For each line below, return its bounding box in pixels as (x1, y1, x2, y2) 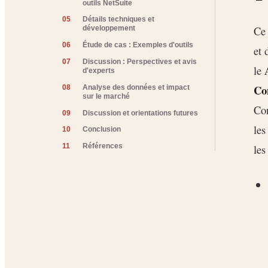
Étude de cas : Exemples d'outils (83, 41, 194, 49)
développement (83, 25, 136, 32)
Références (83, 142, 123, 150)
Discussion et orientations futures (83, 109, 199, 117)
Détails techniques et (83, 16, 155, 23)
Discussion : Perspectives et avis (83, 57, 197, 65)
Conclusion (83, 126, 121, 133)
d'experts (83, 66, 115, 74)
